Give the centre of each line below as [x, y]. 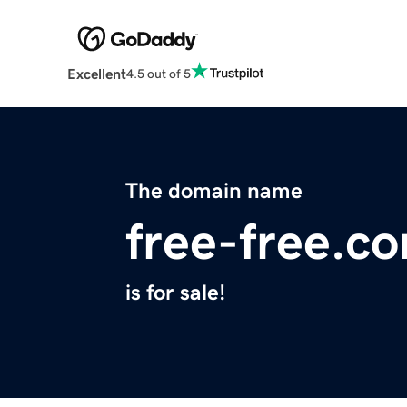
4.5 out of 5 [158, 73]
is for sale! [175, 293]
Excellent [96, 74]
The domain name [214, 191]
